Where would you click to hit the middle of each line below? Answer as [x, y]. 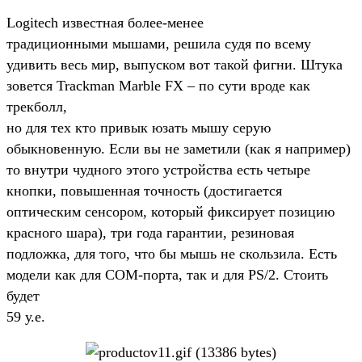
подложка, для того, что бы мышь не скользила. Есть [172, 253]
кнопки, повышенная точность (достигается [144, 190]
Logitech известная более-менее [105, 22]
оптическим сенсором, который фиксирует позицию [170, 211]
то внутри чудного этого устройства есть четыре [158, 169]
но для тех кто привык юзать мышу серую [139, 127]
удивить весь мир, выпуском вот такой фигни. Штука [175, 64]
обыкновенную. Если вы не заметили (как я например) [179, 148]
